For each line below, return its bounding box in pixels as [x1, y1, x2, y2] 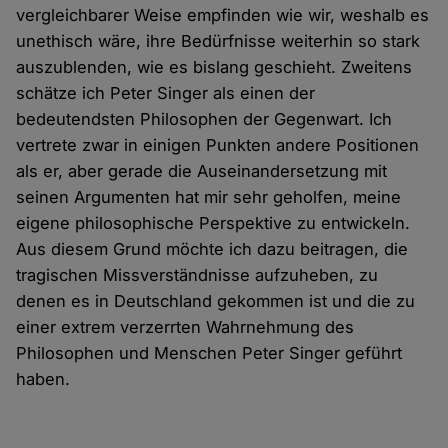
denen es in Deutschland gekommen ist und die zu [16, 291, 416, 312]
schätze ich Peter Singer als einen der [16, 83, 316, 104]
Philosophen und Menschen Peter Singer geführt [16, 343, 403, 364]
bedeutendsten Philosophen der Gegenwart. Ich [16, 109, 393, 130]
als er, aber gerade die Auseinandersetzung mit [16, 161, 388, 182]
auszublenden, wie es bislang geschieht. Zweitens [16, 57, 413, 78]
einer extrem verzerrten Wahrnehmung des [16, 317, 355, 338]
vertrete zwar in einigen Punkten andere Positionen [16, 135, 420, 156]
